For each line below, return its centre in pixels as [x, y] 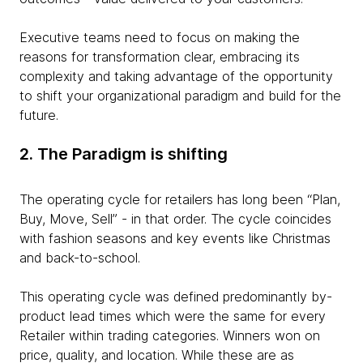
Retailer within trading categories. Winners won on [170, 336]
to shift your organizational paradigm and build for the [180, 96]
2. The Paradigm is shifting [124, 154]
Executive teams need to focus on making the [160, 38]
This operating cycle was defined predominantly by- [176, 297]
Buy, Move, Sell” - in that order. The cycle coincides [175, 219]
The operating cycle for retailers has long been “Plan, [180, 200]
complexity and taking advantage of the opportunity [176, 77]
